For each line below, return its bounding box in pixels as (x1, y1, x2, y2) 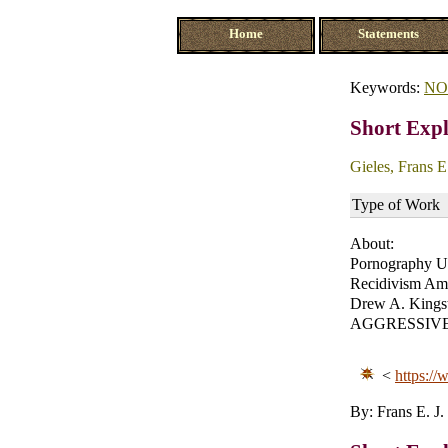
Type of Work (352, 195, 440, 213)
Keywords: (350, 78, 424, 96)
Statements (357, 27, 419, 42)
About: (350, 234, 394, 252)
